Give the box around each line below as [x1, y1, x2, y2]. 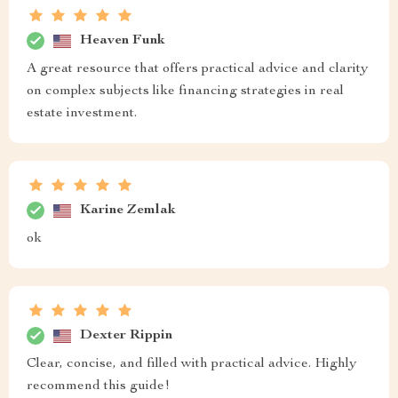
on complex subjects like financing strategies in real [27, 84, 344, 99]
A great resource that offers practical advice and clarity [27, 62, 369, 76]
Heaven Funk [80, 33, 165, 48]
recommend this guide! [27, 379, 170, 394]
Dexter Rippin [80, 328, 172, 343]
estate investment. [27, 107, 137, 121]
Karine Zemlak [80, 203, 176, 218]
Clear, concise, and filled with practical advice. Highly [27, 357, 357, 371]
